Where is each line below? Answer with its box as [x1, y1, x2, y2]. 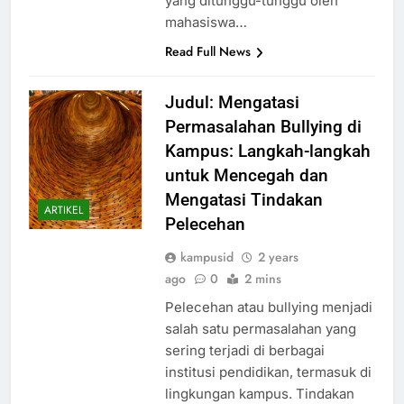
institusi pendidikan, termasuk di [164, 363, 372, 381]
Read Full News [164, 42, 251, 61]
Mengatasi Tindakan [164, 189, 323, 211]
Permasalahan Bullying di [164, 116, 362, 138]
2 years [257, 248, 298, 267]
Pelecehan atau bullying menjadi [164, 298, 372, 317]
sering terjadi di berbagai [164, 342, 325, 360]
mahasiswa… [164, 14, 247, 32]
